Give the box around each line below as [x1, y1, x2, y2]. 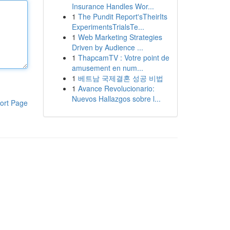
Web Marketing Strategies [78, 32, 162, 42]
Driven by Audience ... [71, 42, 143, 52]
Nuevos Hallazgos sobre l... [71, 93, 161, 104]
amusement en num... [71, 63, 143, 73]
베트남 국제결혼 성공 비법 [78, 73, 163, 83]
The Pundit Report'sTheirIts [78, 11, 167, 22]
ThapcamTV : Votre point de [78, 52, 169, 63]
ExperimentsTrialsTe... [71, 22, 144, 32]
